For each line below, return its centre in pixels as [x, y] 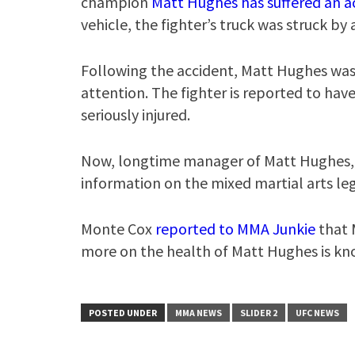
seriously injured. [136, 115]
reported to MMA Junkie [235, 229]
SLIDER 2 [259, 313]
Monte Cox [118, 229]
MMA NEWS [198, 313]
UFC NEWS [317, 313]
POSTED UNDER [123, 313]
